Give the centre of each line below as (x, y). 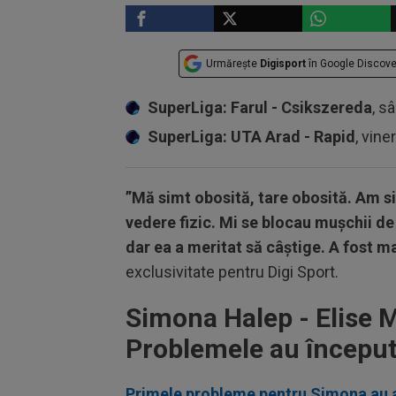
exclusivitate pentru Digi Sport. (232, 272)
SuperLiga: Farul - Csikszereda (260, 107)
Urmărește (233, 64)
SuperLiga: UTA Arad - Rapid (251, 137)
